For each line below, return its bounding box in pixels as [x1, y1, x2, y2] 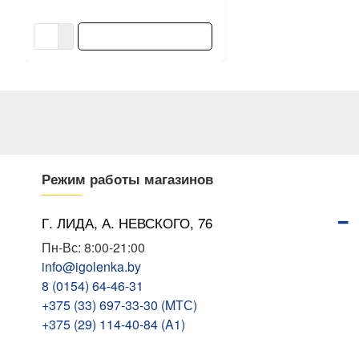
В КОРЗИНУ [115, 29, 175, 44]
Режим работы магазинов [42, 169, 213, 188]
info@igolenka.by [42, 257, 141, 276]
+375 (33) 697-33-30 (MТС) [42, 296, 197, 314]
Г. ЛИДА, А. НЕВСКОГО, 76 [42, 212, 212, 232]
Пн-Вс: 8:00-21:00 [42, 238, 145, 256]
